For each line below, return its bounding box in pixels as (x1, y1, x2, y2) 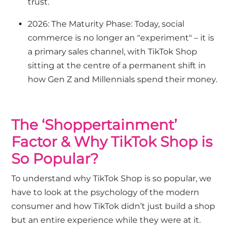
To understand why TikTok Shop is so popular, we (11, 174, 212, 184)
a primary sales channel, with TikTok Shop (28, 47, 198, 57)
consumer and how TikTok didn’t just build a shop (11, 201, 216, 212)
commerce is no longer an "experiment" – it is (28, 33, 215, 43)
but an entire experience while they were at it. (11, 215, 203, 225)
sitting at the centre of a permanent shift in (28, 61, 206, 71)
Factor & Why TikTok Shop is (11, 133, 213, 151)
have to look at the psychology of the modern (11, 187, 200, 198)
